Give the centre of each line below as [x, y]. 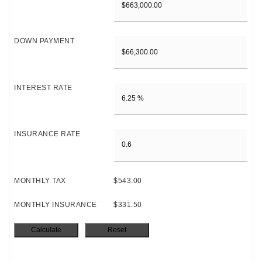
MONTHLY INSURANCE [56, 204]
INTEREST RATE [43, 87]
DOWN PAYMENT [44, 41]
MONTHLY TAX [40, 180]
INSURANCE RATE [47, 134]
